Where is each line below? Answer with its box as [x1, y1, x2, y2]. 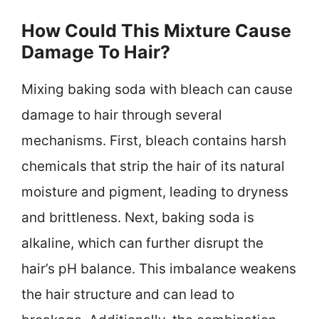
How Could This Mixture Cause [21, 20, 291, 42]
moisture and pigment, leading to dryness [21, 184, 288, 201]
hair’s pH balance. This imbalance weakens [21, 261, 296, 278]
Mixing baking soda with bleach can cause [21, 81, 293, 98]
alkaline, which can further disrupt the [21, 235, 263, 252]
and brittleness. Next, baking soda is [21, 209, 254, 226]
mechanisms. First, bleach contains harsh [21, 132, 286, 150]
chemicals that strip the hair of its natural [21, 158, 285, 175]
